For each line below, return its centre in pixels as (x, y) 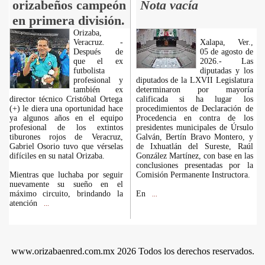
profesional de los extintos (66, 127)
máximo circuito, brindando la (66, 194)
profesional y (98, 80)
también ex (98, 90)
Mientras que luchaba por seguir (66, 175)
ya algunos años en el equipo (66, 118)
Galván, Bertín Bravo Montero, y (194, 137)
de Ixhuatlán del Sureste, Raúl (194, 146)
